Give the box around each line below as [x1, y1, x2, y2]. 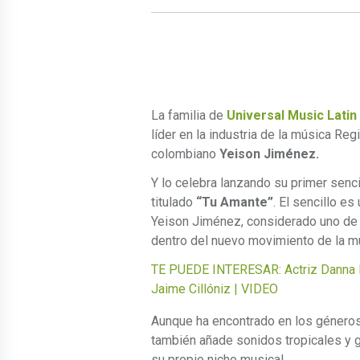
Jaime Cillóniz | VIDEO [151, 281, 278, 297]
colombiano [151, 146, 219, 162]
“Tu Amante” [196, 194, 273, 211]
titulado [151, 194, 196, 211]
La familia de [151, 108, 227, 124]
